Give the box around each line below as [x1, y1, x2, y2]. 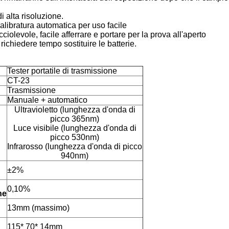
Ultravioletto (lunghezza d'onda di [14, 105, 135, 114]
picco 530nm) [50, 133, 99, 142]
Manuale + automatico [7, 96, 87, 104]
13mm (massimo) [7, 203, 70, 212]
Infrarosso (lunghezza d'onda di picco [7, 142, 142, 151]
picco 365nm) [50, 114, 99, 123]
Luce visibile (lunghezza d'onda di [13, 124, 136, 132]
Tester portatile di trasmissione [7, 66, 117, 75]
